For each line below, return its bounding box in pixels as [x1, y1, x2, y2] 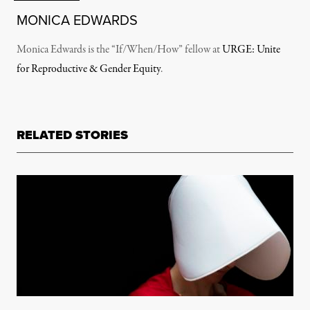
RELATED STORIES [17, 126, 128, 145]
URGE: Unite [222, 42, 280, 58]
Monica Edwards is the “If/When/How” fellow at [17, 42, 222, 58]
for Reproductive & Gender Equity [17, 62, 161, 77]
